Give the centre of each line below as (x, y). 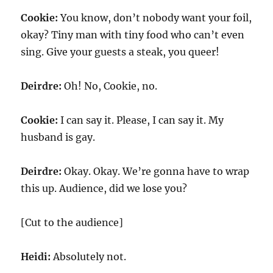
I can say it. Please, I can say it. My (141, 120)
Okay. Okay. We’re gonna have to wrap (156, 171)
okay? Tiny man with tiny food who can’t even (133, 35)
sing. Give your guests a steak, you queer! (120, 52)
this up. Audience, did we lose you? (104, 188)
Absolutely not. (90, 257)
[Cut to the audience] (72, 222)
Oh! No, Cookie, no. (110, 86)
